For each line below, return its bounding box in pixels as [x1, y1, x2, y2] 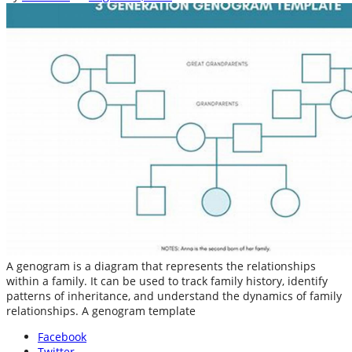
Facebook [38, 329, 86, 345]
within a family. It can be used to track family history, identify [6, 273, 328, 289]
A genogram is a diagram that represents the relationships [6, 258, 316, 274]
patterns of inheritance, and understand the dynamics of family [6, 288, 342, 304]
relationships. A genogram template [6, 303, 196, 319]
